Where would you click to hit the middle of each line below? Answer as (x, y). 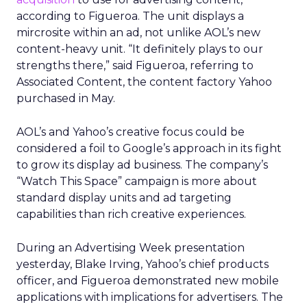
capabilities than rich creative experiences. (131, 214)
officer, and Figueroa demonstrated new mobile (148, 281)
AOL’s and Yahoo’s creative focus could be (131, 132)
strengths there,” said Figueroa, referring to (135, 65)
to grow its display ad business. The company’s (142, 165)
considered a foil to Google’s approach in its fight (149, 148)
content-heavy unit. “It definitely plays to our (140, 49)
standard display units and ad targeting (124, 198)
